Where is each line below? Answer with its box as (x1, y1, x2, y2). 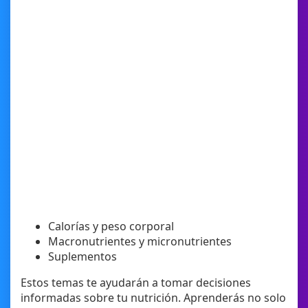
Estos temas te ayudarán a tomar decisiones (21, 275, 251, 291)
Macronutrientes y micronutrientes (48, 234, 232, 250)
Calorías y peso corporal (48, 219, 174, 234)
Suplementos (48, 249, 117, 265)
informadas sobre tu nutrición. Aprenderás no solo (21, 290, 286, 306)
